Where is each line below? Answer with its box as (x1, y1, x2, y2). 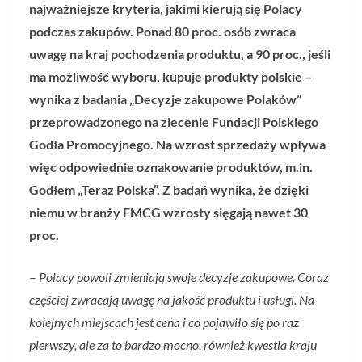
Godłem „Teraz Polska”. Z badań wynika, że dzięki (29, 182, 309, 197)
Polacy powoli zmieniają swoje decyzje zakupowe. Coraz (39, 269, 329, 284)
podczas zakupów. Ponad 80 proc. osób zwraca (29, 23, 296, 39)
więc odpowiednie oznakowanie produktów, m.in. (29, 159, 313, 175)
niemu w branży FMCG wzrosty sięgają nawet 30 (29, 204, 308, 220)
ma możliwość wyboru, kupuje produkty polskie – (29, 69, 312, 84)
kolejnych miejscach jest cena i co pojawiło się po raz (29, 314, 299, 330)
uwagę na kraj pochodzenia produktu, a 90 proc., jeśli (29, 46, 330, 61)
